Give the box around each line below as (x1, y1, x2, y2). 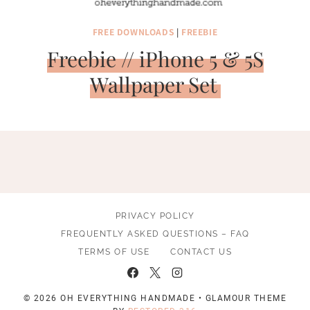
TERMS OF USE (78, 247, 149, 257)
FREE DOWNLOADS (92, 26, 174, 37)
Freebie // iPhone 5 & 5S (46, 45, 264, 73)
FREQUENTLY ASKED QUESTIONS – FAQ (60, 229, 250, 239)
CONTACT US (170, 247, 232, 257)
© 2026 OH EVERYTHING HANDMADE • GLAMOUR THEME (23, 293, 287, 303)
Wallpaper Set (89, 71, 217, 98)
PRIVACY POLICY (115, 211, 195, 221)
